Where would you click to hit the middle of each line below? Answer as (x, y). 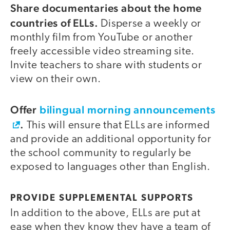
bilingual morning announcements (127, 109)
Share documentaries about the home (106, 8)
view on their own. (56, 80)
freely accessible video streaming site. (103, 52)
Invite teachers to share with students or (106, 66)
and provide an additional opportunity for (111, 139)
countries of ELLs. (54, 23)
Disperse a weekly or (150, 24)
